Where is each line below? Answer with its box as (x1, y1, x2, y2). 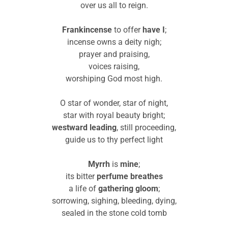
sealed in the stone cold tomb (61, 208, 167, 218)
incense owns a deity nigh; (67, 37, 161, 47)
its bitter (65, 172, 97, 182)
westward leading (52, 123, 117, 133)
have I (142, 25, 165, 35)
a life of (68, 184, 98, 194)
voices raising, (89, 62, 139, 72)
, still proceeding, (117, 123, 176, 133)
